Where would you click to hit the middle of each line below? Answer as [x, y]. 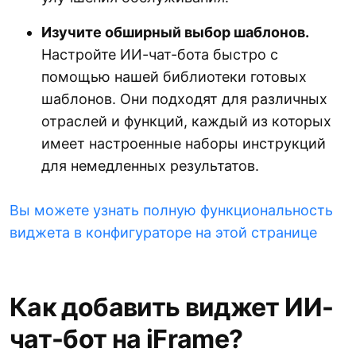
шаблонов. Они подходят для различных [184, 99]
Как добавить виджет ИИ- [172, 308]
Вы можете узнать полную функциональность [171, 211]
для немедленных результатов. [150, 166]
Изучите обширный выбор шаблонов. [175, 33]
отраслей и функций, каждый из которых [186, 122]
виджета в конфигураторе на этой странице [163, 233]
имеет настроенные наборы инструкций [184, 144]
